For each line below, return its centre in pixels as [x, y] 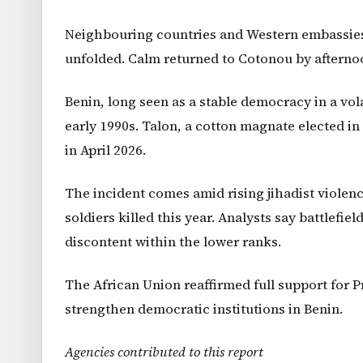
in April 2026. [105, 151]
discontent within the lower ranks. [173, 242]
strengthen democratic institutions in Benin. [204, 310]
